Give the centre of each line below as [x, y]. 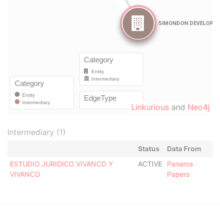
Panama [180, 164]
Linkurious [150, 107]
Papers [178, 174]
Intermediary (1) [37, 132]
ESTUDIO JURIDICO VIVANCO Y [61, 164]
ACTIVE [150, 164]
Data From [184, 149]
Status [149, 149]
